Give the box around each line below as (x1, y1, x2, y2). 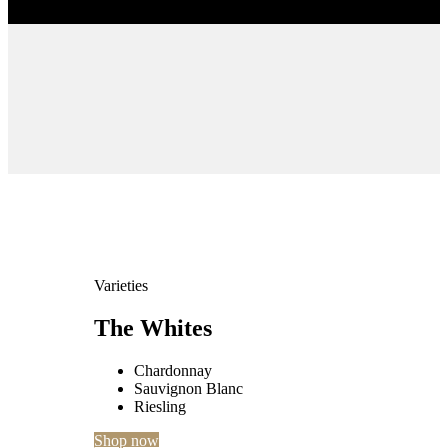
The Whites (94, 314, 213, 341)
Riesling (134, 397, 187, 415)
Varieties (94, 276, 149, 294)
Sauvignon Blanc (134, 379, 244, 397)
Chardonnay (134, 361, 213, 379)
